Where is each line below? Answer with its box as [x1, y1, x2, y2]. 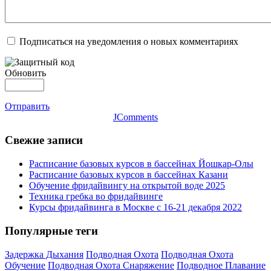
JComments [113, 111, 158, 122]
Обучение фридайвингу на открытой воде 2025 [29, 180, 225, 191]
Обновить [5, 67, 46, 78]
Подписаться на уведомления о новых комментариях [19, 36, 238, 47]
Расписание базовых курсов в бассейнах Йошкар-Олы [29, 158, 253, 169]
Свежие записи [5, 134, 83, 147]
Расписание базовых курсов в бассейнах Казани [29, 169, 228, 180]
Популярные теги [5, 224, 98, 237]
